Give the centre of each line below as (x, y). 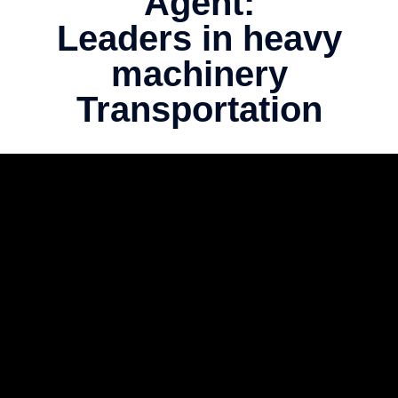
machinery (199, 74)
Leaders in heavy (199, 39)
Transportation (199, 110)
